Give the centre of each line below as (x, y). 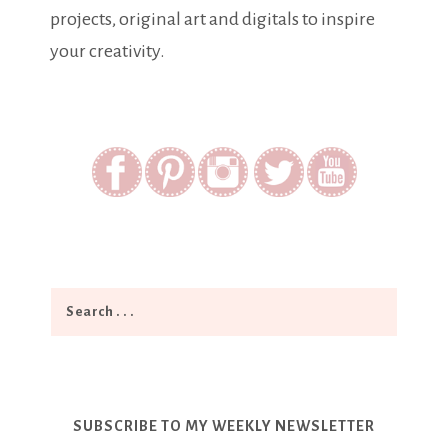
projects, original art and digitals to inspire (212, 19)
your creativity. (107, 51)
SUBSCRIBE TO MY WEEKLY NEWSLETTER (224, 426)
